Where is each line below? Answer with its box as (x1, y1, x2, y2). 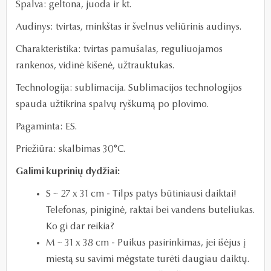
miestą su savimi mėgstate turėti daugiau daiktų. (46, 254, 249, 264)
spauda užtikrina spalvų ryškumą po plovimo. (16, 99, 209, 109)
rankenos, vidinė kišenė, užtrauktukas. (16, 60, 174, 71)
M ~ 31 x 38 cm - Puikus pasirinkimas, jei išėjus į (46, 238, 246, 248)
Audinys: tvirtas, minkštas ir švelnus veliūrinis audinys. (16, 22, 241, 32)
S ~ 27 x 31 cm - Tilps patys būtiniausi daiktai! (46, 189, 237, 199)
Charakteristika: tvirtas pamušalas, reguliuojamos (16, 44, 223, 54)
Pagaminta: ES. (16, 122, 77, 132)
